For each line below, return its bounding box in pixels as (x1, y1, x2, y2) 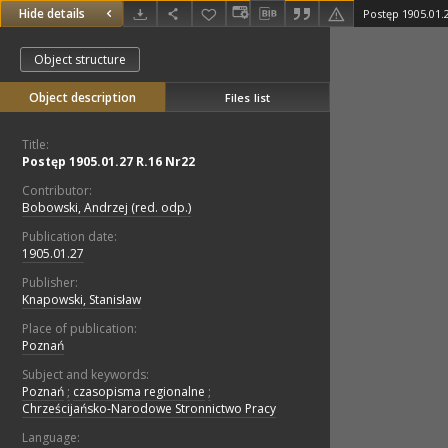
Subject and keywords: (22, 366, 149, 384)
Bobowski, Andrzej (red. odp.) (22, 199, 191, 217)
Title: (22, 136, 49, 154)
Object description (29, 89, 136, 107)
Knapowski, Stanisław (22, 291, 141, 309)
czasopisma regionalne (73, 383, 205, 401)
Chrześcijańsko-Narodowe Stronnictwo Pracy (22, 400, 276, 418)
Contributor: (22, 182, 92, 200)
